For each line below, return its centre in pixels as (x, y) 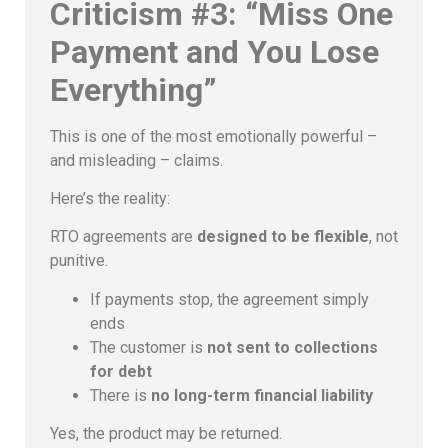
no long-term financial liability (262, 395)
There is (120, 395)
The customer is (148, 347)
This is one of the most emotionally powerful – (213, 136)
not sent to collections (292, 347)
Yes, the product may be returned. (166, 434)
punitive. (79, 261)
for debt (121, 371)
